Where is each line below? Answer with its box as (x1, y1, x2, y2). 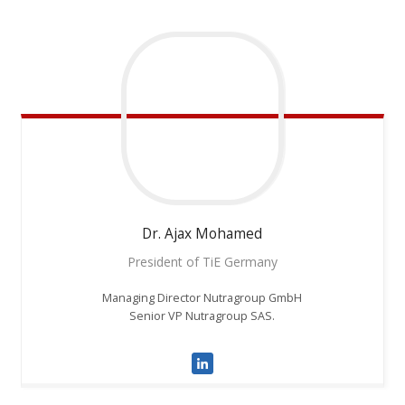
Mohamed (195, 223, 263, 243)
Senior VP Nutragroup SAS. (129, 307, 276, 324)
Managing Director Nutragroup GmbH (102, 289, 303, 306)
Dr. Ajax (142, 223, 193, 243)
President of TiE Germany (127, 252, 278, 270)
